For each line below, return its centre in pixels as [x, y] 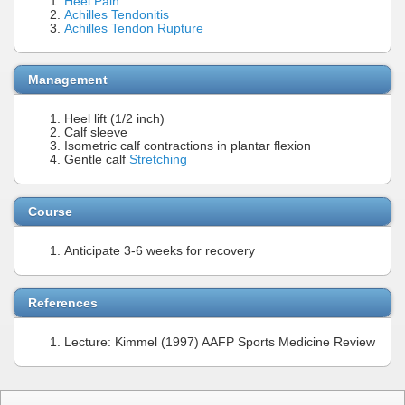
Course [50, 211]
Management [68, 80]
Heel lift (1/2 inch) [114, 119]
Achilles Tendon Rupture [134, 28]
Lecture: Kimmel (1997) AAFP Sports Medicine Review [220, 342]
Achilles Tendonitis [117, 14]
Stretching [158, 160]
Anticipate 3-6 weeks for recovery [160, 250]
